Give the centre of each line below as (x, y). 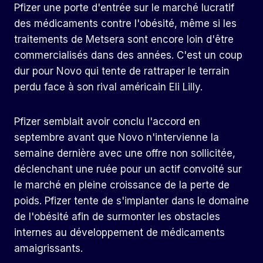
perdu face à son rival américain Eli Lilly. (108, 87)
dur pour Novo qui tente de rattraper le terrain (122, 71)
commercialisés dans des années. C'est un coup (128, 55)
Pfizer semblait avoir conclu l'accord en (107, 122)
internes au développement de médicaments (119, 233)
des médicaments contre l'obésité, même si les (125, 24)
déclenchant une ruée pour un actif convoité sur (128, 169)
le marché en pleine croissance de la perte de (122, 185)
